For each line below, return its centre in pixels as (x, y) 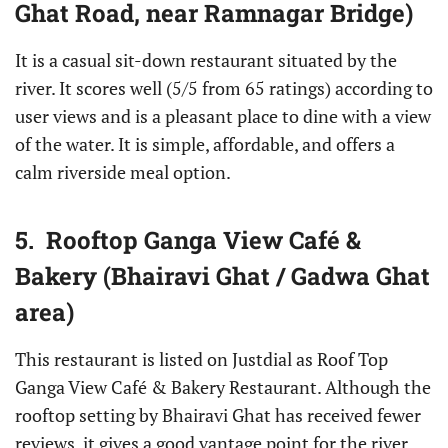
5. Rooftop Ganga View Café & (188, 240)
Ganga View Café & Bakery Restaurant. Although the (223, 387)
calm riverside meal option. (123, 172)
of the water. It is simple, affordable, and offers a (205, 144)
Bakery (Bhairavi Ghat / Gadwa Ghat (222, 276)
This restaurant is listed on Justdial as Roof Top (201, 359)
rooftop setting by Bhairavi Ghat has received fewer (218, 415)
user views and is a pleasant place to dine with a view (223, 116)
